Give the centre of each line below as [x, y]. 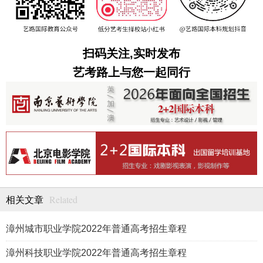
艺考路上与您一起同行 [131, 72]
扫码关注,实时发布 [131, 53]
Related [63, 200]
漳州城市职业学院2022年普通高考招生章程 [96, 229]
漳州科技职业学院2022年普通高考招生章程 [96, 253]
